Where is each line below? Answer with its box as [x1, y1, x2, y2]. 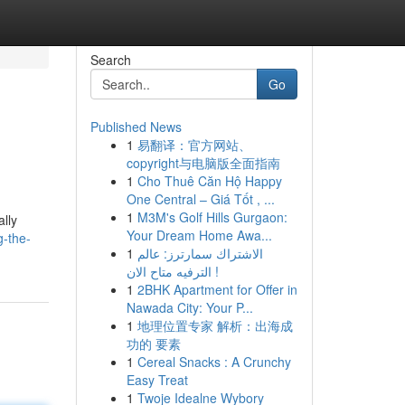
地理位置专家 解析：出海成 [137, 316, 293, 334]
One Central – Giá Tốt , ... [126, 190, 275, 208]
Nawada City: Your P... [126, 298, 253, 316]
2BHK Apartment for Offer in [137, 280, 297, 298]
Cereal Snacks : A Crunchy [137, 353, 291, 371]
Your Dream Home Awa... [126, 226, 272, 244]
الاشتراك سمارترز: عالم [137, 244, 263, 262]
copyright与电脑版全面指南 [126, 154, 280, 172]
